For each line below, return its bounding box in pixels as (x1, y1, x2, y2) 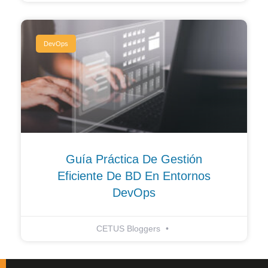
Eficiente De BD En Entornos (57, 169, 211, 183)
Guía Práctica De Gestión (66, 153, 202, 166)
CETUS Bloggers (96, 224, 163, 234)
